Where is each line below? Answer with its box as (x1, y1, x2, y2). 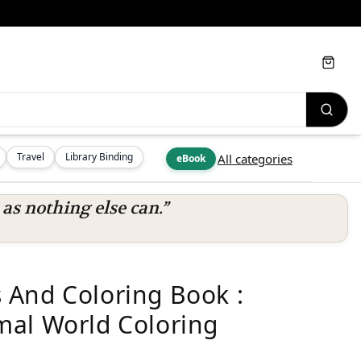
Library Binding (65, 150, 133, 164)
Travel (17, 150, 44, 164)
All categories (218, 151, 293, 167)
